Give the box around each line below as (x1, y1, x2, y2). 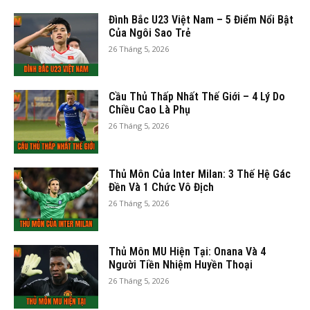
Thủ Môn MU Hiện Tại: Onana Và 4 (109, 245, 266, 259)
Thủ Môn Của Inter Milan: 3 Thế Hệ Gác (109, 167, 291, 181)
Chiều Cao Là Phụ (109, 103, 191, 117)
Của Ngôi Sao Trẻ (109, 26, 192, 39)
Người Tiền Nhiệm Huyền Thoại (109, 258, 253, 272)
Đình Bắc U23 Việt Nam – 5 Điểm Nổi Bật (109, 12, 294, 26)
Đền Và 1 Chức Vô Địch (109, 181, 215, 194)
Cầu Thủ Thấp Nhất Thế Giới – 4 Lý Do (109, 90, 286, 104)
